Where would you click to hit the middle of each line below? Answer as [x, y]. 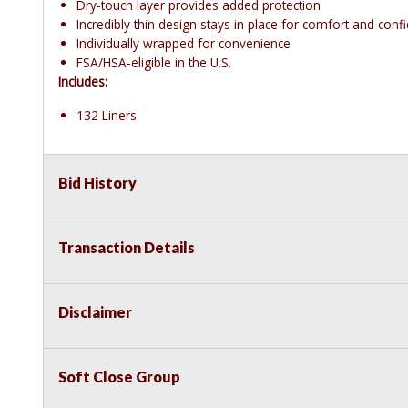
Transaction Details [127, 248]
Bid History [97, 183]
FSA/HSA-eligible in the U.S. [154, 63]
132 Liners [107, 116]
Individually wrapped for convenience [184, 44]
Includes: [83, 82]
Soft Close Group [119, 377]
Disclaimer [95, 312]
